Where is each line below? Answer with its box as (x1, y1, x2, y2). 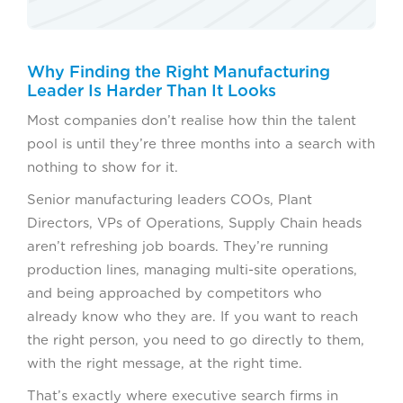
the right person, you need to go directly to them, (27, 331, 364, 348)
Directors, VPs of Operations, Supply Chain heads (27, 214, 362, 231)
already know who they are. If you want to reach (27, 308, 358, 325)
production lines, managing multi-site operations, (27, 261, 357, 278)
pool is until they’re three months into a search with (27, 135, 375, 152)
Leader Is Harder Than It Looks (27, 80, 276, 100)
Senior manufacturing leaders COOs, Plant (27, 191, 312, 208)
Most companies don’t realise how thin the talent (27, 112, 356, 129)
